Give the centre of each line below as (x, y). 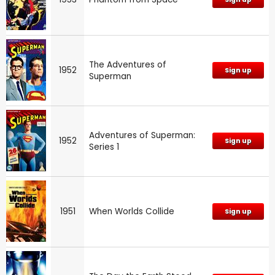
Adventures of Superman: (142, 135)
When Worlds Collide (132, 211)
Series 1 (104, 147)
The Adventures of (128, 64)
